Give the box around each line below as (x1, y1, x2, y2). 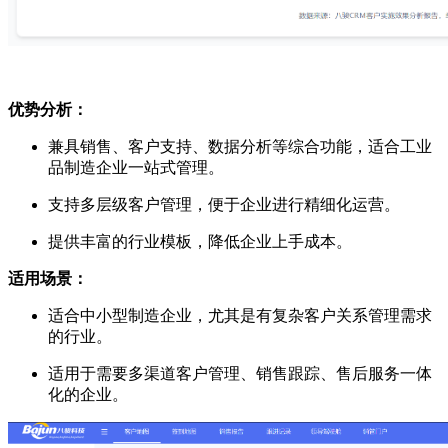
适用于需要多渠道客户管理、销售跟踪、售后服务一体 (48, 364, 432, 382)
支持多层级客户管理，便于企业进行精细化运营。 (48, 195, 400, 213)
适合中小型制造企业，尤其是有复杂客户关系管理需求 (48, 306, 432, 324)
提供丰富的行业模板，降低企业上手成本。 (48, 232, 352, 250)
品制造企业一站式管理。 (48, 158, 224, 176)
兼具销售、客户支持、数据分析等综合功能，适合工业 (48, 137, 432, 155)
